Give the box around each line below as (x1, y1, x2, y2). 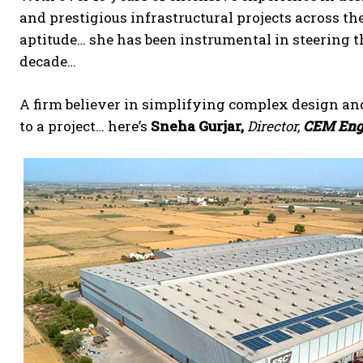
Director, (247, 116, 303, 135)
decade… (19, 51, 76, 70)
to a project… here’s (19, 116, 151, 135)
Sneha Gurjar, (151, 116, 244, 135)
